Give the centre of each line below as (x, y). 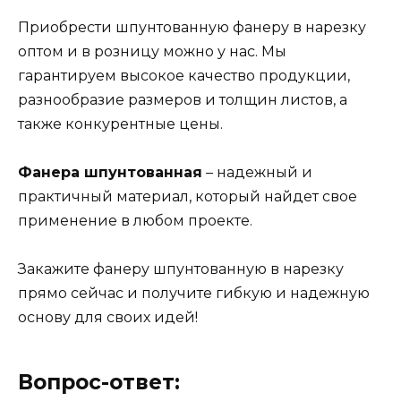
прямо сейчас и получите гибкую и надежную (194, 294)
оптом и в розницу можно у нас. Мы (152, 51)
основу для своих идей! (108, 318)
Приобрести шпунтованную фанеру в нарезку (192, 27)
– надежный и (257, 172)
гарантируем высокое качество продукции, (184, 75)
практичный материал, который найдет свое (188, 196)
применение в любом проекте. (135, 220)
